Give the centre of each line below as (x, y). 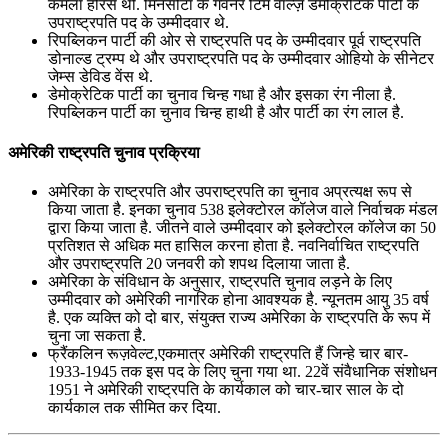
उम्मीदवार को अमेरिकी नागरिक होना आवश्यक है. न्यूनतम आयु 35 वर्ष (238, 299)
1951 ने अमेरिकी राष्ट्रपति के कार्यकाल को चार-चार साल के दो (226, 389)
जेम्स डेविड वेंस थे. (100, 77)
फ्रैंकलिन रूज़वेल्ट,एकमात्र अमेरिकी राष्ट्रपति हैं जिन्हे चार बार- (228, 353)
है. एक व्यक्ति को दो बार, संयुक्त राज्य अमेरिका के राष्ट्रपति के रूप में (239, 317)
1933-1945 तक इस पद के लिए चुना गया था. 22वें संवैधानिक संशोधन (242, 371)
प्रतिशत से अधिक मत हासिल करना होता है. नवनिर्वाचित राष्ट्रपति (233, 245)
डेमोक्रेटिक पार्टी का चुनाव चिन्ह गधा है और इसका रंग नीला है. (222, 95)
